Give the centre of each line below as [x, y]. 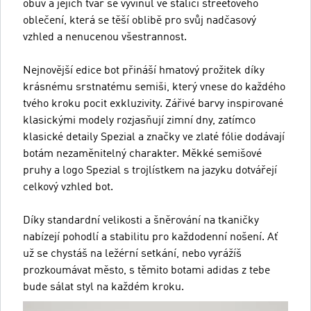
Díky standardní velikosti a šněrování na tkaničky [141, 220]
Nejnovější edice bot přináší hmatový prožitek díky [144, 70]
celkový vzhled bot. [68, 187]
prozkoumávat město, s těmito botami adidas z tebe [146, 270]
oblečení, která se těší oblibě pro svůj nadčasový [140, 20]
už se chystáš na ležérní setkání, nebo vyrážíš [132, 254]
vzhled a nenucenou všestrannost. [105, 37]
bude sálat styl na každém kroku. [103, 287]
